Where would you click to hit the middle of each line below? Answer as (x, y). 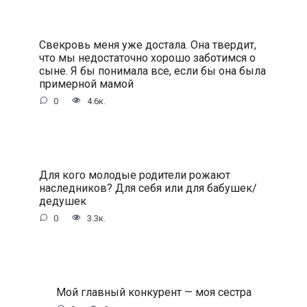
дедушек (62, 201)
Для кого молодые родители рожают (134, 175)
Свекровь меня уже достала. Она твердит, (147, 45)
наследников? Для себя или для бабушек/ (148, 188)
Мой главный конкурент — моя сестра (153, 292)
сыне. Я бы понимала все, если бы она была (152, 71)
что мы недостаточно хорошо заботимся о (147, 58)
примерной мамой (86, 84)
